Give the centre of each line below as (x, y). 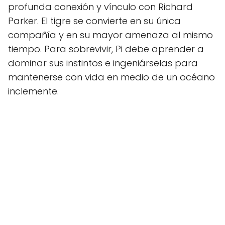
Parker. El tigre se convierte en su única (94, 21)
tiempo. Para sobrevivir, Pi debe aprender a (106, 49)
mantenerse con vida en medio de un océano (111, 77)
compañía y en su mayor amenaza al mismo (110, 35)
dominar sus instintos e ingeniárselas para (103, 63)
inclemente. (33, 91)
